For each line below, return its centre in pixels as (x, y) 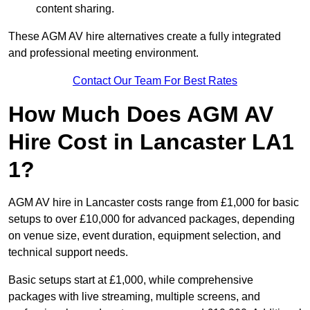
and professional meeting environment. (103, 53)
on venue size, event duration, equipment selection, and (145, 236)
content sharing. (75, 9)
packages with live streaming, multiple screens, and (134, 297)
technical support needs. (68, 253)
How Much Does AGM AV (141, 115)
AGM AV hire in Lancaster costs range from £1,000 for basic (154, 203)
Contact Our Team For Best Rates (155, 81)
